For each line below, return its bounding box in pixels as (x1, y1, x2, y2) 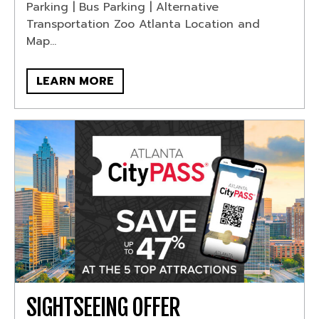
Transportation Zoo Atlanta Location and (26, 15, 261, 33)
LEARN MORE (36, 72, 115, 90)
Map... (26, 32, 57, 50)
